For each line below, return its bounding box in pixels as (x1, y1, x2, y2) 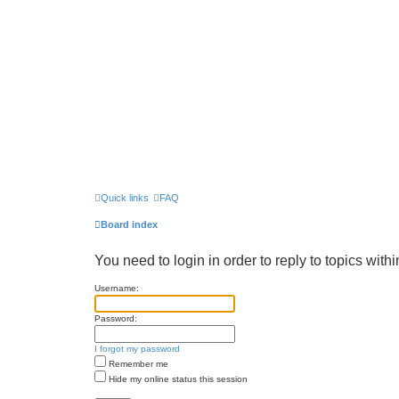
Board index (101, 219, 158, 230)
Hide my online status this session (106, 374, 248, 384)
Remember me (106, 359, 168, 369)
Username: (94, 283, 139, 293)
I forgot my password (94, 344, 180, 354)
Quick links (101, 192, 149, 203)
